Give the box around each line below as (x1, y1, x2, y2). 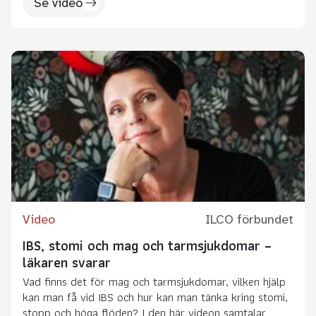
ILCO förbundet (205, 211, 293, 227)
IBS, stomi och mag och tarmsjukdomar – (23, 233, 272, 257)
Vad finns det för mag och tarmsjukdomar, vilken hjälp (23, 271, 286, 291)
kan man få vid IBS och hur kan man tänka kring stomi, (23, 286, 288, 307)
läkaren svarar (23, 250, 111, 274)
